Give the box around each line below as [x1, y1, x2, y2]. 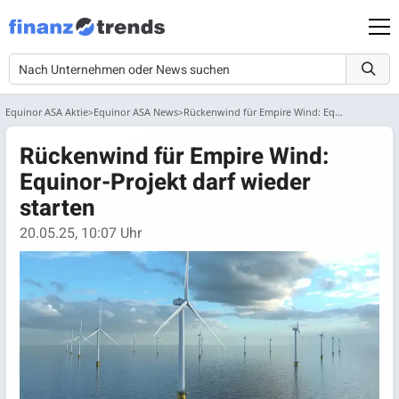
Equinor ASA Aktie [5, 105, 88, 118]
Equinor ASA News [94, 105, 178, 118]
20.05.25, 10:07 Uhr [20, 223, 142, 244]
